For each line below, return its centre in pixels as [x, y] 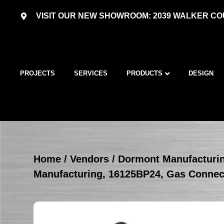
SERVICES [91, 73]
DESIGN [201, 73]
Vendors [90, 159]
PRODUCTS [145, 73]
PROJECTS [38, 73]
